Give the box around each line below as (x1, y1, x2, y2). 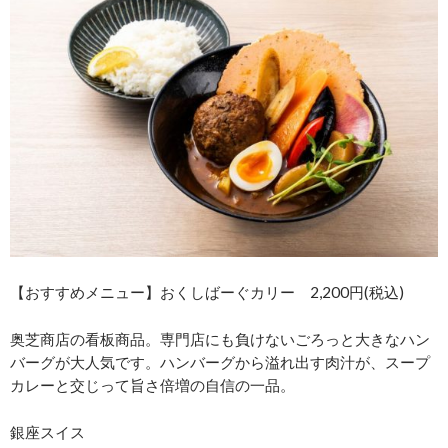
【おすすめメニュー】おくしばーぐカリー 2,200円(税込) (10, 283, 404, 302)
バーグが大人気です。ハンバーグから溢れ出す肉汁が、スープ (10, 353, 430, 372)
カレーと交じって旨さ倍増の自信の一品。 (10, 376, 295, 395)
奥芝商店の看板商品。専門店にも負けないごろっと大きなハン (10, 330, 430, 349)
